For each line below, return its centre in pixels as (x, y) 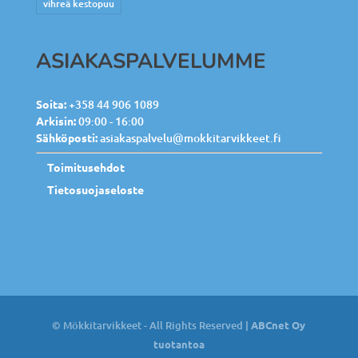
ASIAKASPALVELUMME (151, 61)
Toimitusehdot (86, 167)
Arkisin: (56, 120)
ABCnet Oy (278, 324)
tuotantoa (179, 344)
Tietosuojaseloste (95, 189)
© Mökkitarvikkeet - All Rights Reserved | (152, 325)
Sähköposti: (66, 137)
